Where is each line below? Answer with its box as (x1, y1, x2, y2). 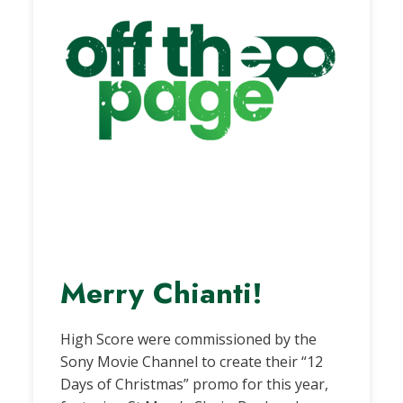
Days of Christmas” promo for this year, (60, 373, 329, 394)
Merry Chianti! (60, 271, 264, 314)
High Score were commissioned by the (60, 328, 318, 349)
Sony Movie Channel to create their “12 (60, 351, 324, 372)
